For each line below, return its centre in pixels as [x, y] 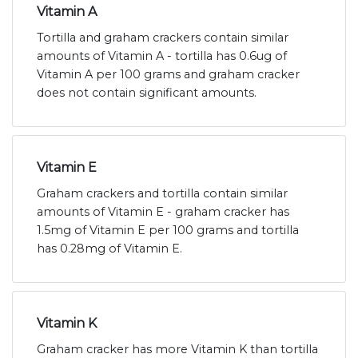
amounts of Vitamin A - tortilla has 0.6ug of [162, 56]
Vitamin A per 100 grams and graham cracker [168, 75]
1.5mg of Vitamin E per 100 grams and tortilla [168, 231]
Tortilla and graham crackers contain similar [163, 38]
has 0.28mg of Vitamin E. [109, 249]
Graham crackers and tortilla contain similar [162, 194]
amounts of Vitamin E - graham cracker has [163, 212]
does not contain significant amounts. [147, 93]
